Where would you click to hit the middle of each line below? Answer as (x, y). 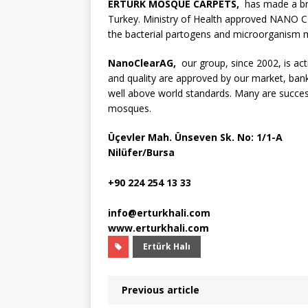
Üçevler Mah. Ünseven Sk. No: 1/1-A (195, 137)
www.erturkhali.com (158, 228)
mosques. (130, 109)
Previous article (161, 290)
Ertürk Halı (167, 247)
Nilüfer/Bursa (141, 153)
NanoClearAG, (142, 63)
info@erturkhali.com (159, 213)
